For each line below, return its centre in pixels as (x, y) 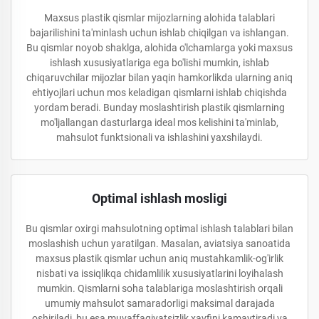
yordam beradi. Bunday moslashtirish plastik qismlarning (159, 108)
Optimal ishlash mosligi (159, 198)
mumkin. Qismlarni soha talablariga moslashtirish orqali (159, 288)
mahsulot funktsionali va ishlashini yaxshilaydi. (159, 137)
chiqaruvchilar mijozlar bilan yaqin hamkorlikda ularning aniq (159, 78)
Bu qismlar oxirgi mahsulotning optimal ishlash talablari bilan (159, 229)
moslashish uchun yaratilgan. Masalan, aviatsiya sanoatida (159, 244)
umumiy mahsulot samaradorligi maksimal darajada (159, 303)
